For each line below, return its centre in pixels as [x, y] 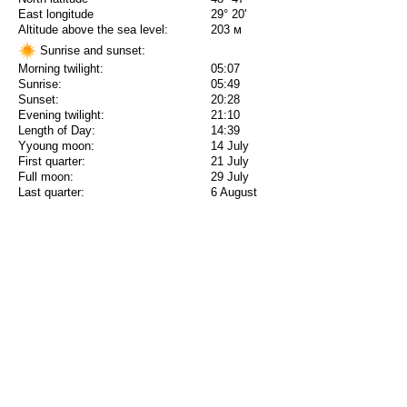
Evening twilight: [61, 115]
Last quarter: [51, 193]
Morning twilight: [61, 69]
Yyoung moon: [56, 146]
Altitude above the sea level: [93, 30]
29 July [230, 177]
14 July [230, 146]
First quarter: [52, 162]
